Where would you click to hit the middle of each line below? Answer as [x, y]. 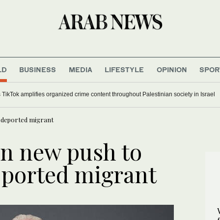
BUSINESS [38, 69]
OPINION [172, 69]
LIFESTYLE [124, 69]
